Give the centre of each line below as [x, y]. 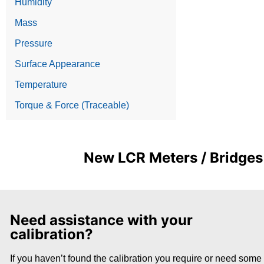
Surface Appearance [57, 64]
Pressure [34, 43]
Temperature [41, 84]
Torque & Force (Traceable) [72, 105]
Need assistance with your [101, 220]
